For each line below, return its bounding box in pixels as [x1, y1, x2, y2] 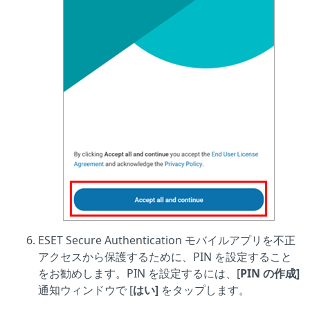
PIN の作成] [240, 266, 300, 282]
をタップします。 [158, 282, 250, 298]
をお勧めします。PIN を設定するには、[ [38, 266, 240, 282]
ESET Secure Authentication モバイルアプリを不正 [38, 232, 295, 248]
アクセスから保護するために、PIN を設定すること [38, 249, 292, 265]
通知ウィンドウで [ [38, 282, 133, 298]
